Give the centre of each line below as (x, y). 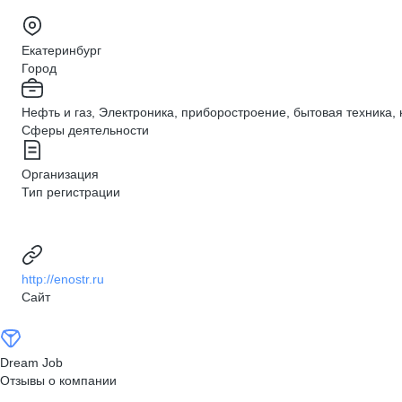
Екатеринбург (61, 50)
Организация (60, 174)
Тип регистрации (71, 192)
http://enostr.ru (63, 279)
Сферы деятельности (85, 130)
